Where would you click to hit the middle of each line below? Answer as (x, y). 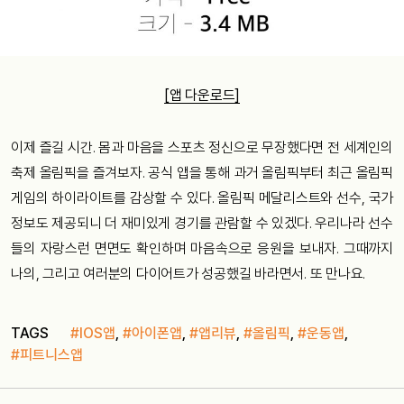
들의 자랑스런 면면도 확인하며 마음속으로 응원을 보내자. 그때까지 (202, 249)
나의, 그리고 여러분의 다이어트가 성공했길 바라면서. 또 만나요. (188, 274)
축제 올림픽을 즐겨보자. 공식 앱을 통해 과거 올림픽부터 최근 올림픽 (202, 173)
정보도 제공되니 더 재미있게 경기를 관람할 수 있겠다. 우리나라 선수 (202, 224)
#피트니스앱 (47, 355)
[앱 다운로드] (202, 96)
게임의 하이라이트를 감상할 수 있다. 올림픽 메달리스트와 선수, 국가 (202, 198)
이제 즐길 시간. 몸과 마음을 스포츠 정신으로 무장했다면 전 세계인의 (202, 148)
